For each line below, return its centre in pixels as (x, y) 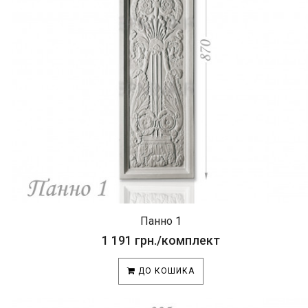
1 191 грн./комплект (161, 240)
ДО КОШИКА (165, 271)
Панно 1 (161, 221)
